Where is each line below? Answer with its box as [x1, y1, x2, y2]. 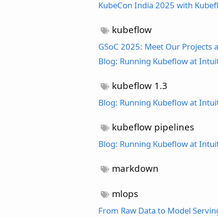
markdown [109, 162, 159, 174]
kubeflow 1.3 [109, 79, 168, 91]
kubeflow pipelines [109, 120, 195, 133]
